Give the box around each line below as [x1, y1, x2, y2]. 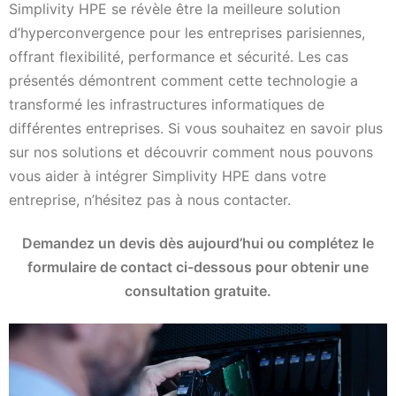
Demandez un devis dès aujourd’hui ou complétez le [22, 234, 374, 253]
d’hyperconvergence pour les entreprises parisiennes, [9, 23, 365, 42]
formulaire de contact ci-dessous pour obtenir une [27, 258, 369, 277]
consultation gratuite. [125, 282, 271, 301]
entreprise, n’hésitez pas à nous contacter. [9, 190, 291, 209]
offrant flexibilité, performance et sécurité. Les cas [9, 47, 348, 65]
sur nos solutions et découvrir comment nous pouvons [9, 142, 373, 161]
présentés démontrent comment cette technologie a [9, 71, 358, 89]
